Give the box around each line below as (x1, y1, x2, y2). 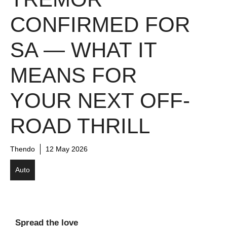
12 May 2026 (46, 144, 88, 153)
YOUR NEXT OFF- (10, 88, 190, 112)
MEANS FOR (10, 63, 137, 87)
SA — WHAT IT (10, 37, 157, 62)
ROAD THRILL (10, 113, 150, 138)
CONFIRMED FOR (10, 12, 190, 36)
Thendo (10, 144, 35, 153)
